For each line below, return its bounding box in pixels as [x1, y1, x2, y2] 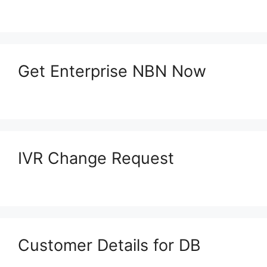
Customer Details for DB [18, 235, 201, 256]
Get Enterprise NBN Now [18, 61, 206, 82]
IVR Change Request [18, 148, 174, 169]
